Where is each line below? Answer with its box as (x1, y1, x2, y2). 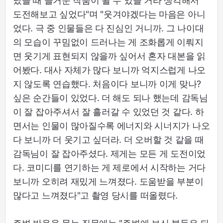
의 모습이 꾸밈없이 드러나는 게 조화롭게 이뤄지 (13, 36, 204, 47)
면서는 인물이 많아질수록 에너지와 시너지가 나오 (13, 120, 210, 131)
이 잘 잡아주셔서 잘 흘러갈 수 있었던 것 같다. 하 (13, 106, 204, 117)
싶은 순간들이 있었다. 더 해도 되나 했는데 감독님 (13, 92, 208, 103)
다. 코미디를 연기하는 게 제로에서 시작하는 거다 (13, 162, 206, 173)
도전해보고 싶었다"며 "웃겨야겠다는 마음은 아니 (13, 8, 206, 19)
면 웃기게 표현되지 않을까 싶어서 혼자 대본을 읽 (13, 50, 206, 61)
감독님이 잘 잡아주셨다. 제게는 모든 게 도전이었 (13, 148, 206, 159)
